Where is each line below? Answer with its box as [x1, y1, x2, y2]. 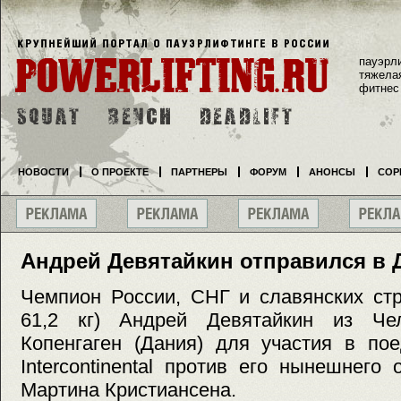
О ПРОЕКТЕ [91, 166, 149, 177]
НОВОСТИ [18, 166, 69, 177]
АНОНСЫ [309, 166, 355, 177]
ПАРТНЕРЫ [171, 166, 227, 177]
